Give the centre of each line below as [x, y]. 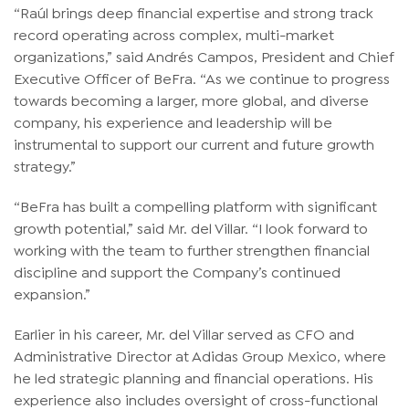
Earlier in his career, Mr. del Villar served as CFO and [184, 333]
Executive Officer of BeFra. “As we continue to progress [202, 78]
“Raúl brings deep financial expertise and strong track [194, 12]
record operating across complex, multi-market [174, 34]
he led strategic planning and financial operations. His [194, 377]
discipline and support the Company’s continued [177, 271]
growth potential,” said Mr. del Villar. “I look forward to [191, 227]
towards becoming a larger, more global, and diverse [191, 100]
